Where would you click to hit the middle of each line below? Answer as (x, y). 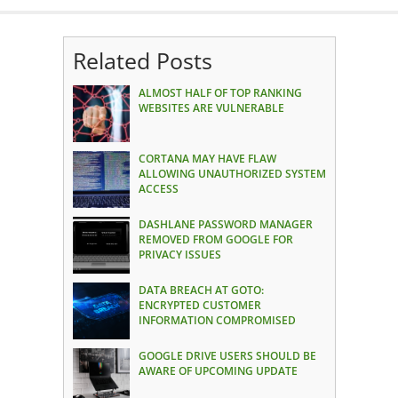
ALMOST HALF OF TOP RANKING (220, 92)
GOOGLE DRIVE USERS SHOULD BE (227, 355)
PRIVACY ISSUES (179, 254)
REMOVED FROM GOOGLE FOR (215, 239)
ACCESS (159, 188)
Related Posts (142, 60)
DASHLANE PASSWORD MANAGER (225, 224)
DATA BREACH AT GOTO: (201, 290)
